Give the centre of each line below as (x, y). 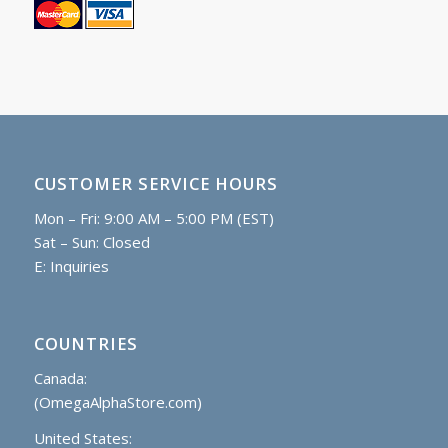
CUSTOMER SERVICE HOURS (155, 184)
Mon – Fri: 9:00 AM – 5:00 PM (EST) (153, 218)
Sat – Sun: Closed (91, 242)
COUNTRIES (85, 343)
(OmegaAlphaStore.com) (117, 401)
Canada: (60, 377)
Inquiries (79, 266)
